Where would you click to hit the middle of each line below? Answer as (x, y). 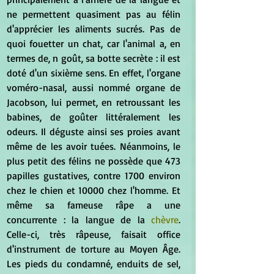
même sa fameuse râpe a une (94, 205)
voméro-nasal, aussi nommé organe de (94, 88)
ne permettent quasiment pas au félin (94, 14)
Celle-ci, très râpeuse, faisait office (94, 235)
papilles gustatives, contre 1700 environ (94, 176)
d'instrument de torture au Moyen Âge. (94, 249)
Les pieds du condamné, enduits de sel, (94, 264)
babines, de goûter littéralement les (94, 117)
